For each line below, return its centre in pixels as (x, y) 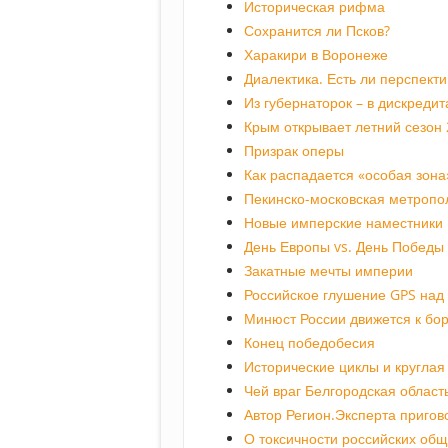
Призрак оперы (294, 151)
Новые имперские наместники (343, 223)
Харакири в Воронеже (316, 55)
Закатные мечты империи (328, 271)
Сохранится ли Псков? (317, 31)
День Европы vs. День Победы (344, 247)
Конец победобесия (309, 343)
